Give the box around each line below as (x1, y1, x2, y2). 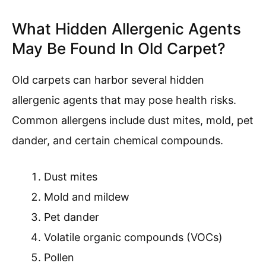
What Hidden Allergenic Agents (12, 20, 241, 39)
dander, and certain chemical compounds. (12, 134, 223, 147)
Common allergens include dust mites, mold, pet (12, 114, 254, 127)
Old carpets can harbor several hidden (12, 74, 204, 87)
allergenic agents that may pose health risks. (12, 94, 236, 107)
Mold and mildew (44, 191, 129, 204)
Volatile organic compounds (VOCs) (44, 231, 223, 244)
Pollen (44, 251, 74, 264)
